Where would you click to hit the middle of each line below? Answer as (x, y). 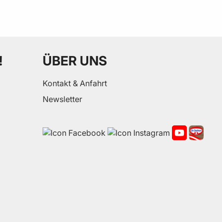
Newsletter (62, 99)
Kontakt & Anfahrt (75, 83)
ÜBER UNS (75, 60)
